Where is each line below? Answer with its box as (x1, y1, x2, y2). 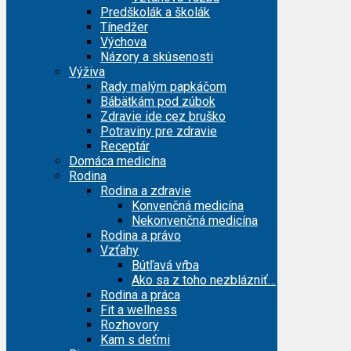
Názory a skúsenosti (100, 49, 213, 64)
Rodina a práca (100, 287, 180, 302)
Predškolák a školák (100, 4, 210, 20)
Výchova (100, 34, 147, 49)
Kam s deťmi (100, 331, 170, 347)
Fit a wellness (100, 302, 177, 317)
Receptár (100, 138, 150, 154)
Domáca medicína (69, 153, 166, 168)
